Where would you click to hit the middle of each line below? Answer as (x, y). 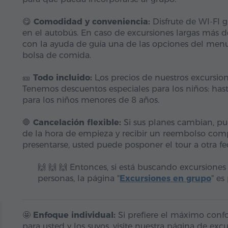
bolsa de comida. (57, 55)
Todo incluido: (63, 78)
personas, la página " (79, 178)
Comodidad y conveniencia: (92, 22)
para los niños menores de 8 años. (91, 100)
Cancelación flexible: (77, 122)
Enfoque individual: (74, 215)
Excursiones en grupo (165, 178)
